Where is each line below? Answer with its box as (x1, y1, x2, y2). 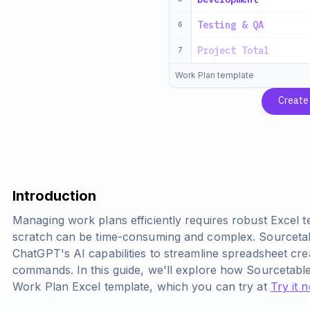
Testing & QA (197, 19, 264, 31)
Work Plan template (175, 70, 254, 80)
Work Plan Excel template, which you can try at (12, 280, 271, 293)
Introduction (12, 188, 96, 204)
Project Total (197, 44, 269, 57)
